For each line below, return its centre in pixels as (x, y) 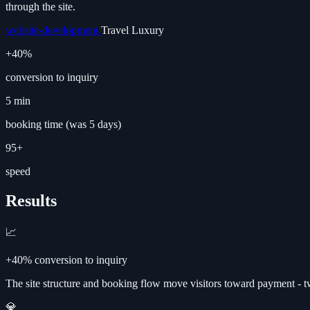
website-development (53, 30)
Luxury (148, 30)
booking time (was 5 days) (63, 124)
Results (31, 200)
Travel (116, 30)
